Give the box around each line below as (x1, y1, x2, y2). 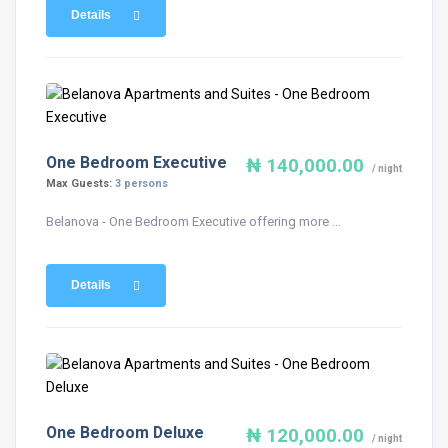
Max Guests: (46, 177, 115, 190)
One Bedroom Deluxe (46, 423, 204, 442)
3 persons (115, 177, 168, 190)
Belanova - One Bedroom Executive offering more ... (46, 214, 341, 229)
